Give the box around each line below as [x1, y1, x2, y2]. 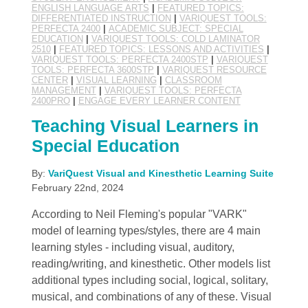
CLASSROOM [164, 74, 222, 85]
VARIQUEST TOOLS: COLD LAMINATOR [91, 33, 260, 44]
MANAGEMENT [31, 85, 96, 96]
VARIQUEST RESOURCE [162, 64, 267, 75]
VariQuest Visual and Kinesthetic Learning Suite [47, 167, 274, 179]
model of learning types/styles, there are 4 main [31, 224, 261, 236]
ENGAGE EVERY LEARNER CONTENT [78, 95, 241, 106]
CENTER [31, 74, 68, 85]
